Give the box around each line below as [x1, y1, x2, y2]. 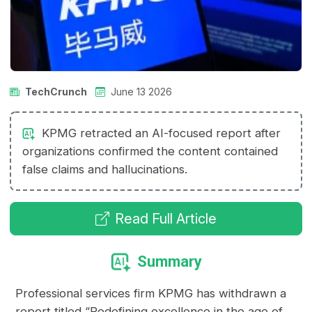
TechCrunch [25, 86, 88, 98]
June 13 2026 [111, 86, 173, 98]
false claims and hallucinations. [22, 162, 188, 177]
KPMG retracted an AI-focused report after [38, 126, 281, 141]
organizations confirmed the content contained [22, 144, 279, 159]
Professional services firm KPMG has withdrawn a [15, 286, 287, 301]
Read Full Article [115, 210, 217, 228]
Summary [136, 253, 202, 271]
